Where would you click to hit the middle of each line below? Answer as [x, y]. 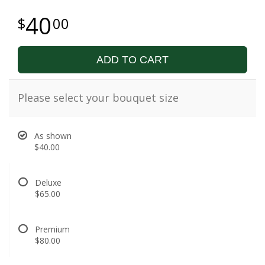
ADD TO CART [132, 60]
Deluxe [48, 183]
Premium [52, 230]
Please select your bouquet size [98, 98]
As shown [53, 136]
